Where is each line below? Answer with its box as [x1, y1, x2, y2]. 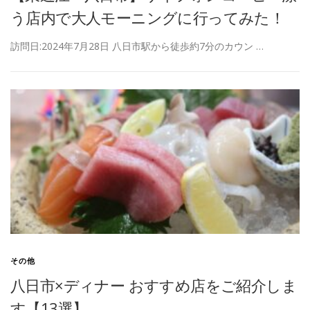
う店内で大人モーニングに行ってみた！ [10, 7, 285, 28]
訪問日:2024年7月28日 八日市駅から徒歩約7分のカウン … [10, 39, 264, 53]
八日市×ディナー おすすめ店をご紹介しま [10, 275, 297, 296]
